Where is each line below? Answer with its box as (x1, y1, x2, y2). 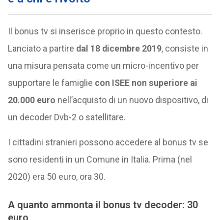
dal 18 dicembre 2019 (76, 43, 162, 54)
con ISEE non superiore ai (94, 77, 197, 88)
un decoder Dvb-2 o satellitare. (7, 111, 126, 122)
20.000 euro (7, 94, 55, 105)
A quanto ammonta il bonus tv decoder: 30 (7, 198, 198, 211)
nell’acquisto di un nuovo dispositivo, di (55, 94, 208, 105)
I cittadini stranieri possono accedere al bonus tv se (7, 137, 208, 147)
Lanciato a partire (7, 43, 76, 54)
